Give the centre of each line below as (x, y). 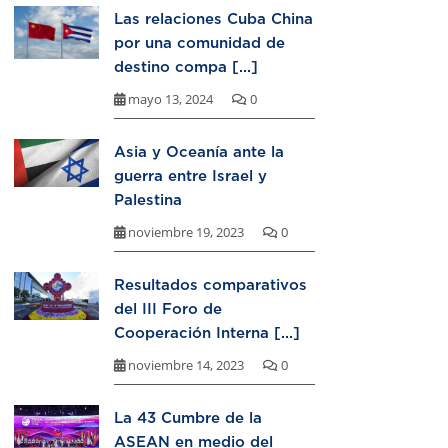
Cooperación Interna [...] (207, 332)
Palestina (148, 199)
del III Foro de (168, 308)
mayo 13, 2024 (170, 99)
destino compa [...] (186, 66)
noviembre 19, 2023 (186, 232)
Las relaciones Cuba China (213, 18)
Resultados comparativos (210, 284)
